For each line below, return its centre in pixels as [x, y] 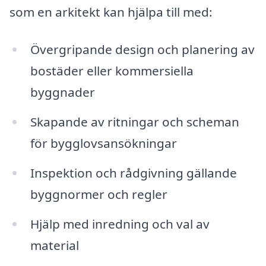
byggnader [62, 92]
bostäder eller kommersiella [112, 71]
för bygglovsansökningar [103, 143]
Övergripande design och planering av [142, 50]
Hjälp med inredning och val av [120, 224]
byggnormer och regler [99, 194]
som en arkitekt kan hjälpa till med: [111, 12]
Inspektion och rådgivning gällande [133, 172]
